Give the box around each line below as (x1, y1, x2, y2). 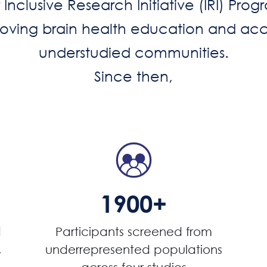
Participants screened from (55, 225, 212, 239)
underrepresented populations (45, 243, 222, 257)
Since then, (94, 67, 173, 85)
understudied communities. (38, 43, 229, 61)
